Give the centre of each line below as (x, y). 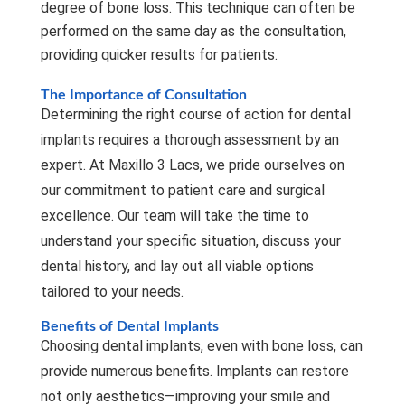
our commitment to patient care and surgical (182, 190)
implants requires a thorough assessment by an (189, 139)
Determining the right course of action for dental (195, 114)
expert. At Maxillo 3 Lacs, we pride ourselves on (192, 165)
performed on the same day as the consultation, (193, 31)
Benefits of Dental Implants (129, 326)
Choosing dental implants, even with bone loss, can (201, 345)
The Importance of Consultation (143, 94)
